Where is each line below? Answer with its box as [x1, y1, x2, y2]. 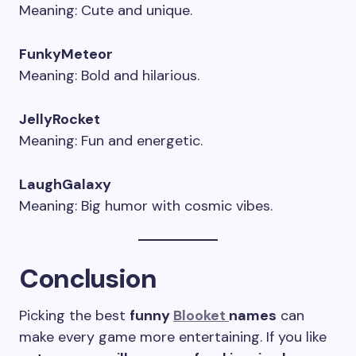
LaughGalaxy [19, 175, 111, 194]
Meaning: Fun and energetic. [19, 131, 203, 150]
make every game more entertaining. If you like [19, 327, 327, 346]
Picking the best [19, 306, 130, 325]
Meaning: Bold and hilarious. [19, 66, 199, 85]
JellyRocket [19, 110, 100, 129]
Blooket [173, 306, 229, 325]
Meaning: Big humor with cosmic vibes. [19, 196, 273, 215]
